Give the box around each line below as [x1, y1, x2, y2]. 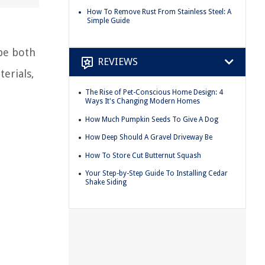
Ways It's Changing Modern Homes [85, 96, 200, 105]
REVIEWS [98, 56, 138, 68]
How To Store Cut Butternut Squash [85, 151, 201, 160]
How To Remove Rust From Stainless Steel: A [87, 8, 231, 17]
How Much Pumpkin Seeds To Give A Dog [85, 115, 218, 124]
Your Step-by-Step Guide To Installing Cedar [85, 169, 228, 178]
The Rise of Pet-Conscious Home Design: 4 [85, 88, 223, 96]
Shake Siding [85, 178, 127, 187]
